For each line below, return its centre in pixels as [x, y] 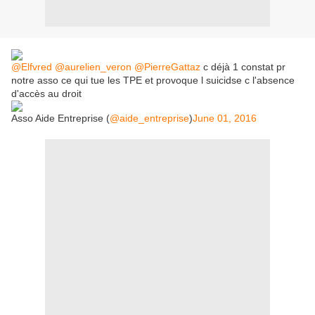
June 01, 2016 [225, 118]
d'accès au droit [46, 94]
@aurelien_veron [93, 67]
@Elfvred [32, 67]
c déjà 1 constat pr [243, 67]
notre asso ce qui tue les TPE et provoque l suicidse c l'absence [153, 80]
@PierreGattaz [167, 67]
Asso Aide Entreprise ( [60, 118]
